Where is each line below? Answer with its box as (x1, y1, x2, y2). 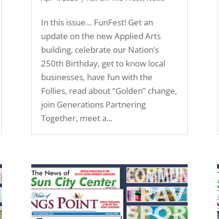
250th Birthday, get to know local (41, 58, 165, 69)
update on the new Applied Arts (41, 30, 161, 42)
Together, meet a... (41, 112, 112, 124)
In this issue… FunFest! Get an (41, 17, 153, 28)
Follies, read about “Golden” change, (41, 85, 177, 97)
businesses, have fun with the (41, 71, 153, 83)
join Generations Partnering (41, 99, 146, 110)
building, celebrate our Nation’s (41, 44, 159, 56)
